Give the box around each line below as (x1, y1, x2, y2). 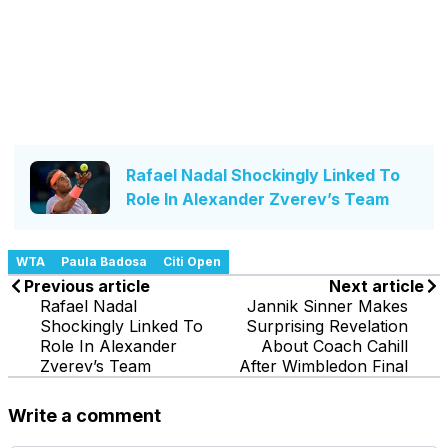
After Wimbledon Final (239, 355, 408, 376)
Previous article (24, 275, 150, 296)
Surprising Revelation (246, 315, 408, 336)
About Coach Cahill (261, 335, 408, 356)
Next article (329, 275, 424, 296)
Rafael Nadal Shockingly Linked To (126, 165, 400, 186)
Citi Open (163, 253, 221, 269)
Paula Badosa (61, 253, 147, 269)
